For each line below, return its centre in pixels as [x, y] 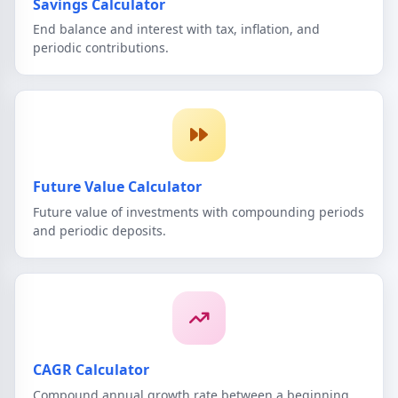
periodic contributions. [101, 48]
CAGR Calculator [91, 369]
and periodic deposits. [99, 230]
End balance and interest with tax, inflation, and [176, 29]
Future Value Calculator [117, 187]
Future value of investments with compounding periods [199, 211]
